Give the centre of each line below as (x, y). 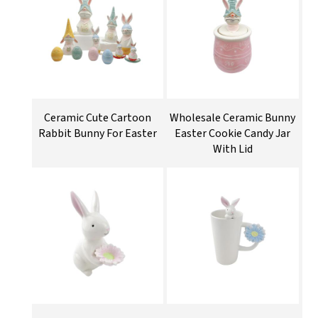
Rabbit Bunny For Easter (97, 134)
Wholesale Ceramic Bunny (233, 118)
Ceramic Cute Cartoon (97, 118)
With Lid (232, 149)
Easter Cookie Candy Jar (233, 134)
